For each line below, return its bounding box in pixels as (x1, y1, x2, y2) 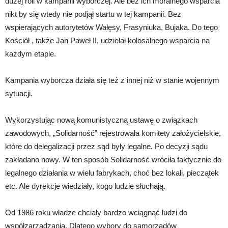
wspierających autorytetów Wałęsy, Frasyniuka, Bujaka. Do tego (5, 22, 218, 32)
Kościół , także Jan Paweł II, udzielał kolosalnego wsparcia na (5, 36, 210, 45)
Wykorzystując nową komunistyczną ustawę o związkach (5, 115, 197, 124)
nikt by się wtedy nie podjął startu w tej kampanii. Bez (5, 9, 181, 18)
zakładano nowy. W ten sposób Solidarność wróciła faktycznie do (5, 155, 221, 164)
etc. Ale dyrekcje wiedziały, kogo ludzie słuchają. (5, 181, 165, 190)
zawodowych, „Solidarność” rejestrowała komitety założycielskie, (5, 128, 221, 137)
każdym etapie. (5, 49, 56, 58)
